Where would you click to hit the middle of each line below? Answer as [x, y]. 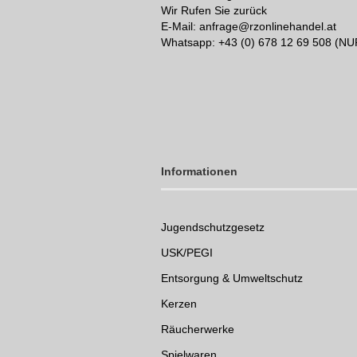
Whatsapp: [190, 42]
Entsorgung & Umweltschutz [232, 278]
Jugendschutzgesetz [213, 227]
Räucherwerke [198, 329]
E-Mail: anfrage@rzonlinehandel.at [249, 26]
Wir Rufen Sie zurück [214, 10]
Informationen [199, 171]
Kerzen [179, 304]
